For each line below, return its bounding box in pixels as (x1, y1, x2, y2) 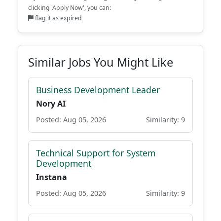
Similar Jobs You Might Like (28, 54, 173, 70)
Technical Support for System (36, 147, 155, 159)
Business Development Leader (36, 84, 160, 96)
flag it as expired (34, 14, 82, 22)
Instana (36, 172, 67, 183)
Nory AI (36, 98, 66, 109)
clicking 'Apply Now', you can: (28, 3, 111, 12)
